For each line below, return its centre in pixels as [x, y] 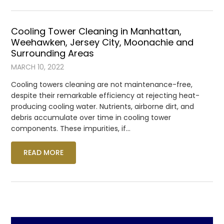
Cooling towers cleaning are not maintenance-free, [102, 84]
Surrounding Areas [53, 53]
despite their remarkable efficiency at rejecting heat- [105, 95]
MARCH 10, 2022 [38, 67]
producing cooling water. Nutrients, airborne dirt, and [103, 106]
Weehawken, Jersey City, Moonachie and [102, 42]
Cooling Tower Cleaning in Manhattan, [96, 31]
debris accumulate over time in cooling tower [91, 117]
